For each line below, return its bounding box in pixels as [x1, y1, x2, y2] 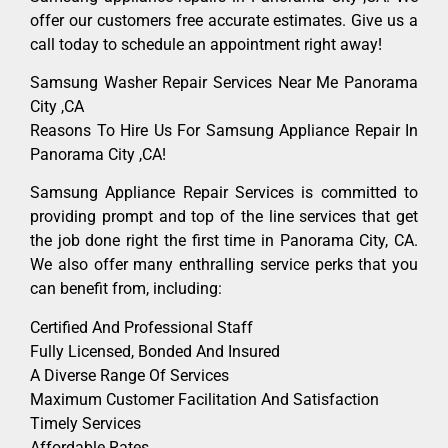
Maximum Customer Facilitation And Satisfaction [30, 389, 379, 409]
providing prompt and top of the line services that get [30, 207, 418, 227]
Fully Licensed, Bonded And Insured [30, 341, 280, 361]
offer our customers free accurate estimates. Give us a [30, 10, 418, 30]
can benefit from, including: [30, 279, 222, 299]
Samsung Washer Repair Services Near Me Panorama [30, 73, 418, 93]
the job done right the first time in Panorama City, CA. [30, 231, 418, 251]
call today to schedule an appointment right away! [30, 34, 382, 54]
